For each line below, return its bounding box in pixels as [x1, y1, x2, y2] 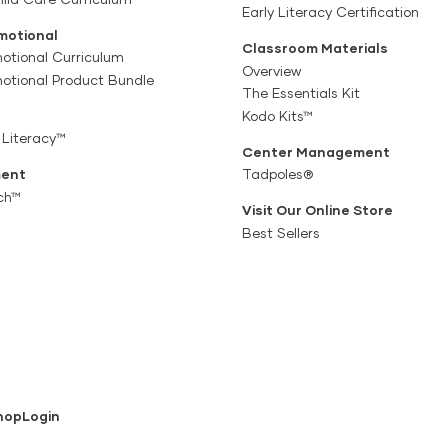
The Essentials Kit [242, 85, 360, 102]
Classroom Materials [242, 40, 388, 57]
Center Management [242, 143, 390, 160]
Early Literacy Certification [242, 4, 419, 21]
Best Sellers [242, 224, 320, 241]
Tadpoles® [242, 166, 313, 183]
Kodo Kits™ [242, 107, 313, 124]
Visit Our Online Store [242, 202, 393, 219]
